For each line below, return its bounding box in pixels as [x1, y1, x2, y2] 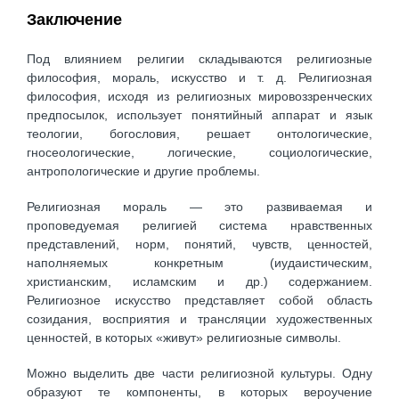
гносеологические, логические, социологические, [27, 144, 372, 159]
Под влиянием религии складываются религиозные [27, 51, 372, 66]
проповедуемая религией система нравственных [27, 218, 372, 233]
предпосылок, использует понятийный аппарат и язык [27, 107, 372, 122]
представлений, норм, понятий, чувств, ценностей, [27, 237, 372, 252]
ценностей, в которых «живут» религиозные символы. [27, 330, 341, 346]
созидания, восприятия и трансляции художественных [27, 312, 372, 327]
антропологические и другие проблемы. [27, 163, 260, 178]
